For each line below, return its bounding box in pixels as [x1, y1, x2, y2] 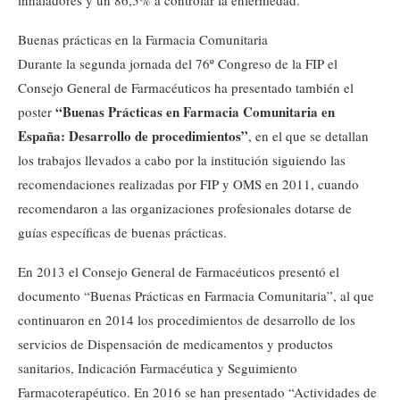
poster [18, 103, 55, 121]
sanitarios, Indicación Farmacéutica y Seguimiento [18, 359, 297, 378]
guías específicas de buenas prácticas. [18, 223, 227, 242]
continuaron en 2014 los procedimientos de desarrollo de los [18, 311, 355, 329]
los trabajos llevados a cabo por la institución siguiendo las [18, 151, 346, 170]
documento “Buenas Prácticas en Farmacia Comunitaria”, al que [18, 287, 374, 305]
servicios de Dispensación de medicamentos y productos [18, 335, 333, 354]
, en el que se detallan [248, 127, 369, 146]
